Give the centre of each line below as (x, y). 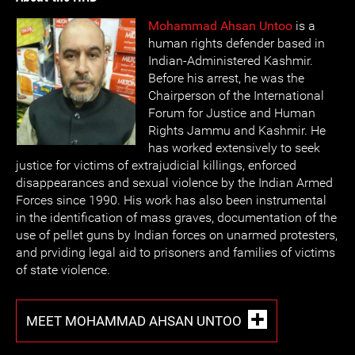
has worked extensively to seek (234, 148)
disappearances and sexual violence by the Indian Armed (174, 183)
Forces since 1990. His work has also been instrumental (171, 200)
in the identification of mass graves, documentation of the (176, 218)
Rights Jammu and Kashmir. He (237, 130)
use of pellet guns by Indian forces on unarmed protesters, (177, 235)
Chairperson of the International (236, 95)
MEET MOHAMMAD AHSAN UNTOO (134, 321)
